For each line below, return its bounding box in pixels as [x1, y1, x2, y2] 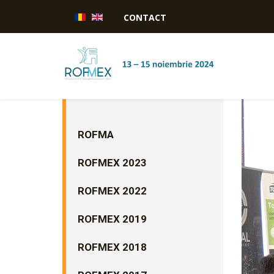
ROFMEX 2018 [78, 241, 147, 253]
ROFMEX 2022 [78, 185, 147, 197]
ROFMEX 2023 [78, 157, 147, 169]
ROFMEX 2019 [78, 213, 147, 225]
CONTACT [124, 12, 166, 23]
